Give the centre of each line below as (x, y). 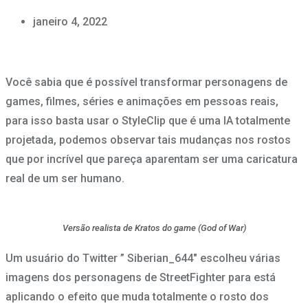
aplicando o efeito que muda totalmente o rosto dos (137, 297)
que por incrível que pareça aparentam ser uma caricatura (152, 159)
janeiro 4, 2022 (70, 22)
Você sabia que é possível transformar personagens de (146, 82)
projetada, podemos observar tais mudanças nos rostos (148, 140)
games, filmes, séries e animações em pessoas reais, (142, 102)
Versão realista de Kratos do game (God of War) (154, 228)
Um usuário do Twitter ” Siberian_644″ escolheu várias (143, 258)
